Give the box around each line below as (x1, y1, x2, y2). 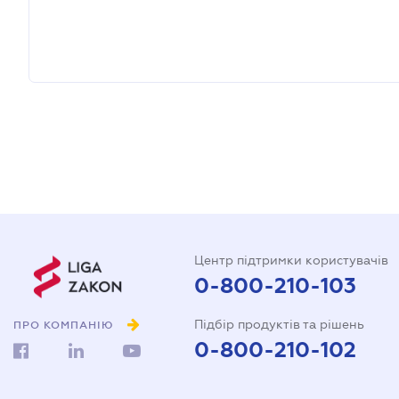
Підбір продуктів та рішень (194, 317, 364, 331)
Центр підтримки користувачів (194, 253, 388, 267)
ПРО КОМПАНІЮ (13, 319, 114, 332)
